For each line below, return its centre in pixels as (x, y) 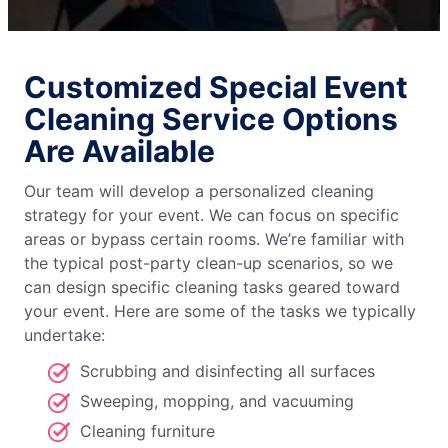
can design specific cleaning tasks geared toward (212, 287)
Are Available (119, 151)
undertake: (64, 335)
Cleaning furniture (147, 430)
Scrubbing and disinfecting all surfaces (227, 371)
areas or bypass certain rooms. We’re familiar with (214, 239)
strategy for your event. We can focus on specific (211, 215)
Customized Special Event (216, 87)
